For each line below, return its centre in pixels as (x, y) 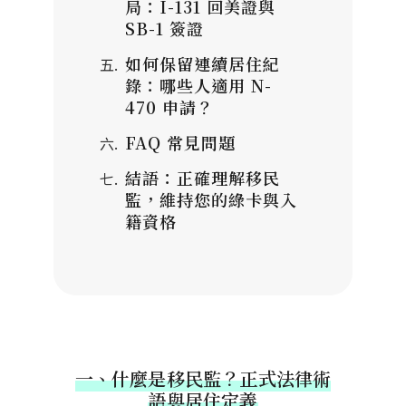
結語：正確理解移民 (203, 178)
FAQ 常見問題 (180, 142)
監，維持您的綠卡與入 (211, 199)
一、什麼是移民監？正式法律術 (203, 378)
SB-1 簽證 (164, 28)
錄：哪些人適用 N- (198, 85)
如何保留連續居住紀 (203, 63)
